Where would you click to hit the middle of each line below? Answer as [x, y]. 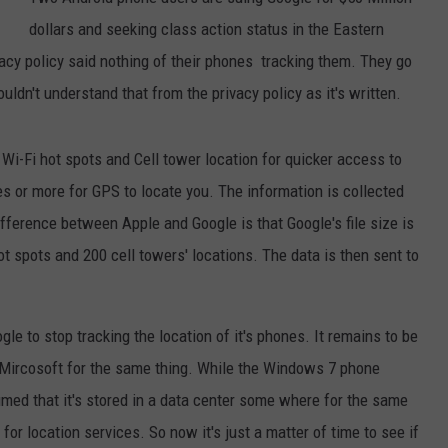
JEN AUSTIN [61, 40]
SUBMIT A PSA [308, 41]
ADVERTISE [298, 91]
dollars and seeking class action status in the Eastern [206, 29]
